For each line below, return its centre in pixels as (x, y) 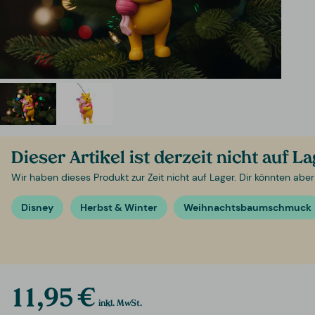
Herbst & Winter (118, 208)
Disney (37, 208)
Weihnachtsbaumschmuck (248, 208)
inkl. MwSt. (120, 303)
